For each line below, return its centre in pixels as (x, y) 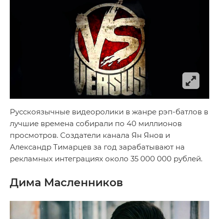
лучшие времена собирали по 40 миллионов (96, 123)
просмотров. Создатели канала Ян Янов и (90, 135)
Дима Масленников (66, 182)
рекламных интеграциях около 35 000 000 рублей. (106, 158)
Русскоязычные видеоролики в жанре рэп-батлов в (109, 111)
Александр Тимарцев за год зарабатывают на (97, 147)
